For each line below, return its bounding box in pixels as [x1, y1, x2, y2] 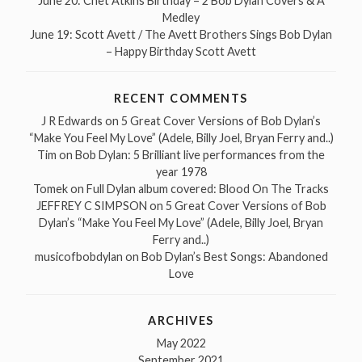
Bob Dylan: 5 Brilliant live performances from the [75, 148, 325, 162]
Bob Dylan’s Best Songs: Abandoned [141, 250, 328, 264]
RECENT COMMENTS [114, 90, 248, 105]
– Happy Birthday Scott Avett [106, 44, 256, 58]
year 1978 [155, 165, 207, 179]
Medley [162, 10, 200, 24]
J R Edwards [41, 114, 103, 128]
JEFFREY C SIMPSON [36, 199, 147, 213]
